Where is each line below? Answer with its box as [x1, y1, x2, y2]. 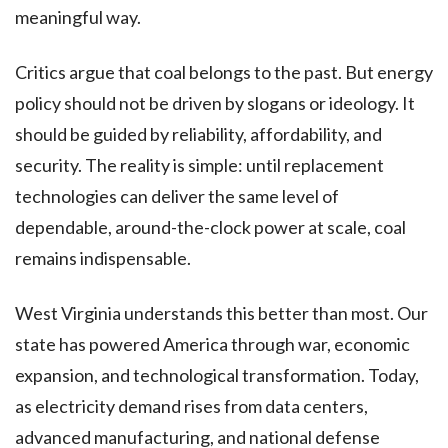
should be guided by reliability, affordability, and [15, 122, 382, 145]
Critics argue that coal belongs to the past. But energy [15, 60, 433, 83]
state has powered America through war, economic [15, 332, 410, 355]
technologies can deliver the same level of [15, 184, 339, 207]
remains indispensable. [15, 246, 191, 269]
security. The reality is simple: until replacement [15, 153, 384, 176]
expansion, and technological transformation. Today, [15, 363, 419, 386]
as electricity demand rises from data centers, [15, 394, 368, 417]
